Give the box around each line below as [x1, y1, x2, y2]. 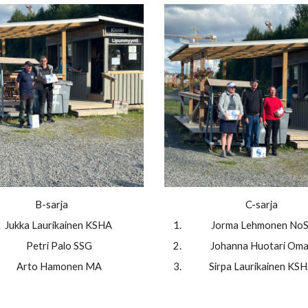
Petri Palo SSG [26, 240, 92, 252]
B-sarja [34, 199, 70, 211]
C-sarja [245, 199, 280, 211]
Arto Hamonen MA [16, 261, 102, 273]
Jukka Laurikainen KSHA [4, 219, 114, 232]
